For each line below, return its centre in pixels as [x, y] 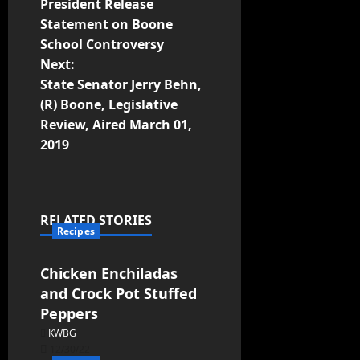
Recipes [76, 231]
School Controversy [102, 45]
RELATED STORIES [96, 221]
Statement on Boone [106, 25]
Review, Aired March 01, [116, 125]
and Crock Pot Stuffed [119, 294]
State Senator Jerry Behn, [121, 85]
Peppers [69, 314]
